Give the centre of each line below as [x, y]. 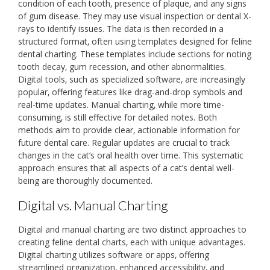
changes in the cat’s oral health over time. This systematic [131, 155]
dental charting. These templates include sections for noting [135, 54]
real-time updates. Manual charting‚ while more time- [121, 105]
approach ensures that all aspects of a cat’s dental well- [126, 168]
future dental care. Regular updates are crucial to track [124, 143]
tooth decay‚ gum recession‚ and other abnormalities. [122, 67]
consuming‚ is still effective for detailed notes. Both [118, 118]
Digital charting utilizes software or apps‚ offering [114, 254]
